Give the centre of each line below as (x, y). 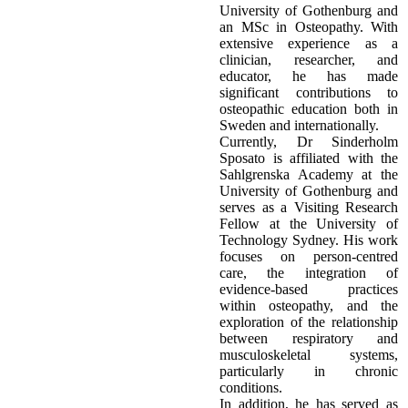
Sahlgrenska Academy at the (309, 174)
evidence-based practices (309, 289)
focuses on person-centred (309, 256)
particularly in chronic (309, 371)
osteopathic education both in (309, 108)
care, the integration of (309, 272)
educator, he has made (309, 76)
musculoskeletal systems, (309, 354)
